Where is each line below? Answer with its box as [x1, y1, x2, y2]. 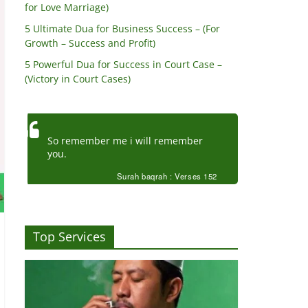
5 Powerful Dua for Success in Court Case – [25, 58, 222, 71]
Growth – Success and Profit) [25, 36, 155, 50]
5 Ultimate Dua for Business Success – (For [25, 22, 220, 36]
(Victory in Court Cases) [25, 72, 131, 86]
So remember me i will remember [47, 134, 203, 148]
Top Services [33, 228, 106, 245]
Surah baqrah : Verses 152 [116, 170, 217, 182]
